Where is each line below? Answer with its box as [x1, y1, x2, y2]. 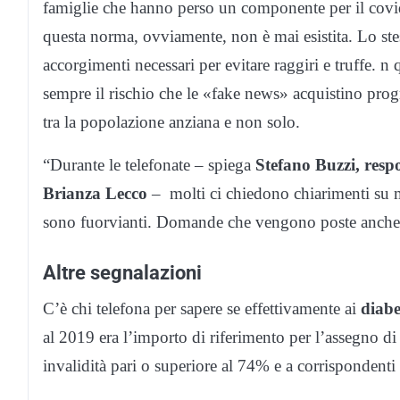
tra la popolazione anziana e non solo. [43, 112, 300, 131]
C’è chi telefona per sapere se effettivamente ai [43, 298, 361, 318]
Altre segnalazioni [43, 260, 202, 284]
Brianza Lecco [43, 183, 147, 203]
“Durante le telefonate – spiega [43, 154, 255, 174]
